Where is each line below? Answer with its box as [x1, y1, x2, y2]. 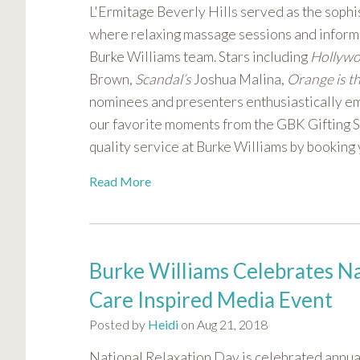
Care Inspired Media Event [89, 287, 333, 313]
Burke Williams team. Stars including [89, 48, 310, 66]
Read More [89, 174, 151, 190]
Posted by [89, 317, 148, 333]
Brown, [89, 71, 135, 88]
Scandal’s [135, 71, 191, 88]
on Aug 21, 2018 [178, 317, 268, 333]
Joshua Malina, [191, 71, 287, 88]
